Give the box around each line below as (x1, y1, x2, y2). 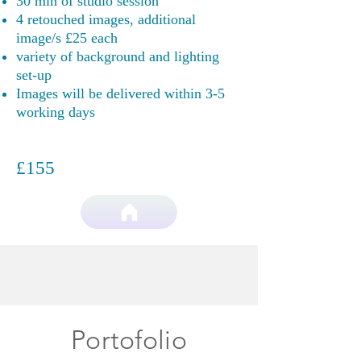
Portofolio (70, 325, 188, 355)
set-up (16, 67, 52, 83)
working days (16, 104, 95, 120)
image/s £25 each (16, 30, 118, 46)
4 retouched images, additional (16, 11, 196, 27)
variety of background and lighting (16, 48, 219, 64)
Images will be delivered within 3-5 (16, 85, 225, 102)
